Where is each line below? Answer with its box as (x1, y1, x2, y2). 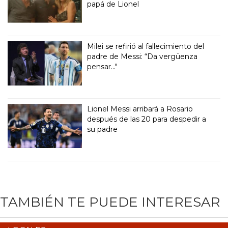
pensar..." (87, 62, 118, 72)
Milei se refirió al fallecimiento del (87, 42, 205, 51)
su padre (87, 125, 118, 134)
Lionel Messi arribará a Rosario (87, 104, 193, 114)
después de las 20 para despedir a (87, 115, 207, 124)
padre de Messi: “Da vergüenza (87, 52, 198, 62)
